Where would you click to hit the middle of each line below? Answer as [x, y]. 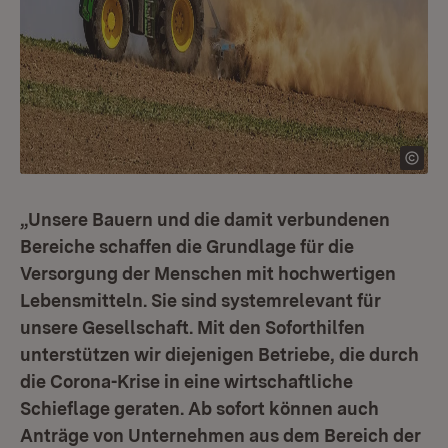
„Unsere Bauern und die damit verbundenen [205, 219]
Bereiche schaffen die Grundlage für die [187, 246]
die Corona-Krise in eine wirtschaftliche [186, 381]
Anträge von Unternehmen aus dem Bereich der [220, 435]
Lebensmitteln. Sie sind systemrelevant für [200, 300]
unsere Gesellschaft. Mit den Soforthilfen [192, 327]
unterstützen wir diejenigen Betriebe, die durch [219, 354]
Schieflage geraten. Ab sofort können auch [199, 408]
